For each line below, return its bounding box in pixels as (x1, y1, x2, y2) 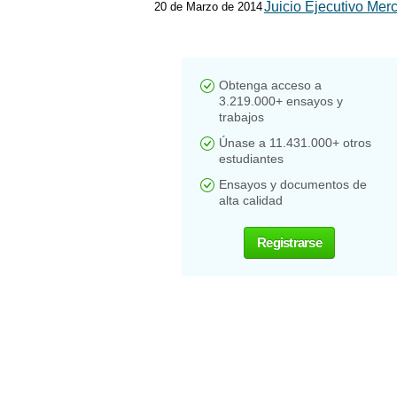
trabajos (219, 110, 264, 124)
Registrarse (257, 235, 322, 250)
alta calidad (219, 193, 283, 207)
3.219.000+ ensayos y (219, 94, 343, 108)
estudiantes (219, 152, 284, 166)
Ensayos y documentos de (219, 177, 367, 191)
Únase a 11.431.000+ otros (219, 136, 371, 150)
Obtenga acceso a (219, 78, 322, 92)
